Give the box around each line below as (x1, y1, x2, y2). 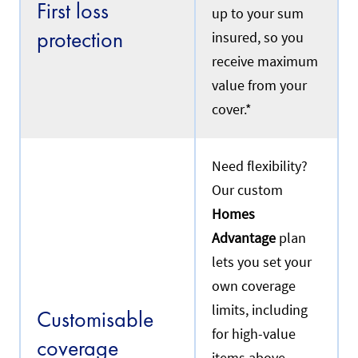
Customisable (37, 305, 153, 334)
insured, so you (212, 29, 304, 47)
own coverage (212, 277, 296, 296)
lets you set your (212, 253, 312, 272)
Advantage (212, 229, 276, 248)
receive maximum (212, 53, 318, 71)
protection (37, 26, 129, 54)
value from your (212, 77, 307, 95)
